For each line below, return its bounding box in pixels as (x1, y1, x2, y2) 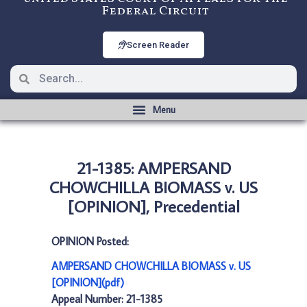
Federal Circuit (101, 3, 209, 20)
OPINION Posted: (51, 234, 129, 248)
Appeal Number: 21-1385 (51, 292, 162, 306)
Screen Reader (127, 40, 189, 50)
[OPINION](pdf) (51, 275, 124, 289)
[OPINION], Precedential (67, 195, 240, 217)
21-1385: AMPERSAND (76, 157, 231, 178)
